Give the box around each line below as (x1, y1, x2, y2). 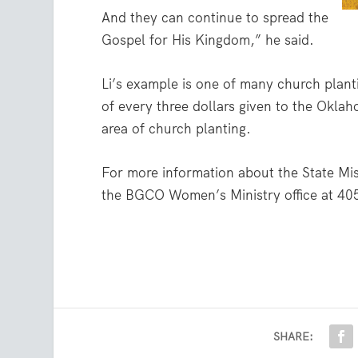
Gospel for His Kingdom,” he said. (101, 30, 315, 49)
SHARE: (273, 329, 314, 344)
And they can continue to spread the (101, 8, 329, 26)
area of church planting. (101, 119, 252, 137)
